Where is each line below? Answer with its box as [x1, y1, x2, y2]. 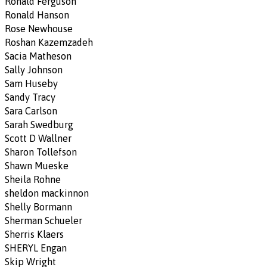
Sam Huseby [5, 78, 58, 89]
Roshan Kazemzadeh [5, 37, 93, 48]
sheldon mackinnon [5, 188, 89, 199]
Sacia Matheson [5, 51, 72, 62]
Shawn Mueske [5, 160, 69, 172]
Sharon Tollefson [5, 147, 77, 158]
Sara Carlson [5, 105, 57, 117]
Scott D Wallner [5, 133, 72, 144]
